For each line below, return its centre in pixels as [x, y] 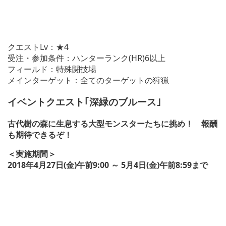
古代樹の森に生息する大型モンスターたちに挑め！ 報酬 [112, 123]
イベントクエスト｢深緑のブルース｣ [84, 101]
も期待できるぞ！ [40, 134]
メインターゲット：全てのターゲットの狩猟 [88, 80]
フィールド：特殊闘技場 [52, 69]
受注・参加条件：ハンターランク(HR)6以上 [87, 58]
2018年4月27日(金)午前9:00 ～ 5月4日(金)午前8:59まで [108, 165]
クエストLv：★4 [38, 47]
